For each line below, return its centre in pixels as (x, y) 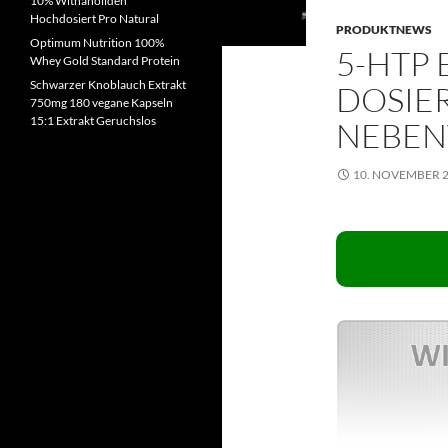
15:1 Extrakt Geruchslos (93, 120)
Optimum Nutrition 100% (97, 42)
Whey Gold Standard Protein (105, 60)
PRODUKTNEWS (384, 29)
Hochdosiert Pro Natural (94, 18)
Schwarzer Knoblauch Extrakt (108, 84)
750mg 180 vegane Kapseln (101, 102)
